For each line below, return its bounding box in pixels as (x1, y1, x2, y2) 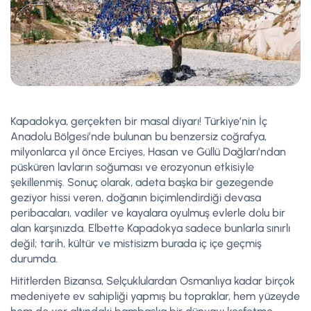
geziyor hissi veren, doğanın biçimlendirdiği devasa (10, 191, 261, 205)
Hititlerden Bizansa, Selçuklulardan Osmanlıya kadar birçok (10, 274, 295, 288)
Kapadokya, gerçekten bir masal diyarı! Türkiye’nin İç (10, 115, 267, 128)
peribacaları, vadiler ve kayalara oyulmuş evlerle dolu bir (10, 206, 285, 220)
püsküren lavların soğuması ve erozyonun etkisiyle (10, 160, 254, 174)
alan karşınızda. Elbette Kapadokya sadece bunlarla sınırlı (10, 221, 290, 235)
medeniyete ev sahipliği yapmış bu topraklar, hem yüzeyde (10, 289, 300, 303)
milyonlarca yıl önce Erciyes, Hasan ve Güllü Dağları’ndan (10, 145, 286, 159)
